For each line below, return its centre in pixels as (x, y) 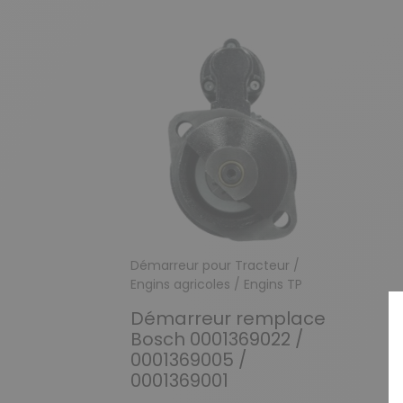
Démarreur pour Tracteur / (215, 265)
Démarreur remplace (228, 318)
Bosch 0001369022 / (217, 339)
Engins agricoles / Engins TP (216, 284)
